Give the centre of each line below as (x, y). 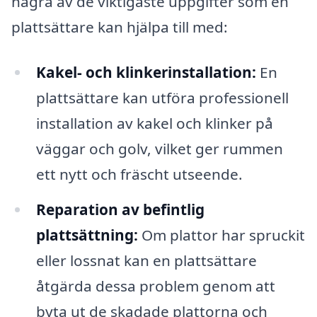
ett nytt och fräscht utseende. (139, 174)
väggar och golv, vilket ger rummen (159, 149)
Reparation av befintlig (120, 209)
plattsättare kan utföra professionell (162, 98)
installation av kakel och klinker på (154, 123)
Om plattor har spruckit (221, 235)
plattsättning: (87, 235)
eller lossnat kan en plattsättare (146, 260)
